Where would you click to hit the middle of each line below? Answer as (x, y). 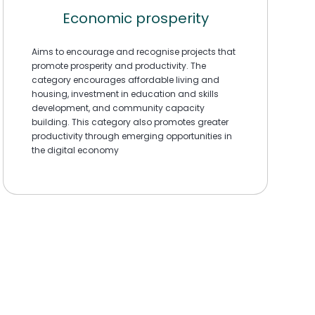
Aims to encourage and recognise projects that (134, 51)
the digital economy (76, 150)
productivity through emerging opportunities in (132, 136)
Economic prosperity (135, 19)
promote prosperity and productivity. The (119, 65)
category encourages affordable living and (126, 79)
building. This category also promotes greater (130, 122)
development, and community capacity (118, 108)
